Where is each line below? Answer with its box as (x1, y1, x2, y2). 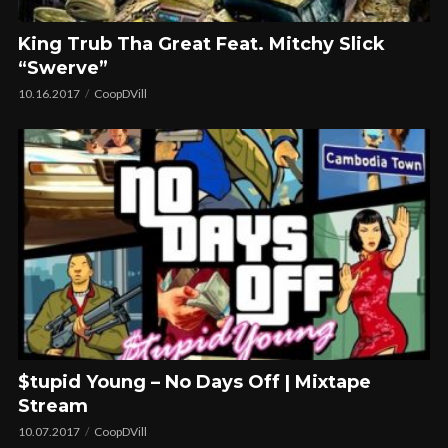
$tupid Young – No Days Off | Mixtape (18, 371, 371, 394)
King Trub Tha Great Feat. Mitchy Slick (18, 33, 385, 56)
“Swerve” (18, 57, 108, 80)
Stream (18, 395, 88, 418)
